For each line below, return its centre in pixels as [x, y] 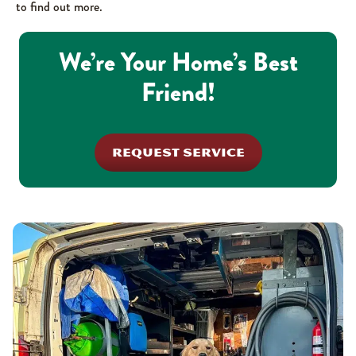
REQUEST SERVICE [178, 152]
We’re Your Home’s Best [178, 62]
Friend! [178, 93]
